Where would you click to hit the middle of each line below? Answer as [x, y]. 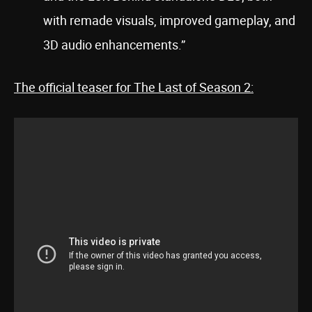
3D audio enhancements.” [114, 45]
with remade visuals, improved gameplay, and [169, 20]
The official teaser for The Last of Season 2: [134, 87]
